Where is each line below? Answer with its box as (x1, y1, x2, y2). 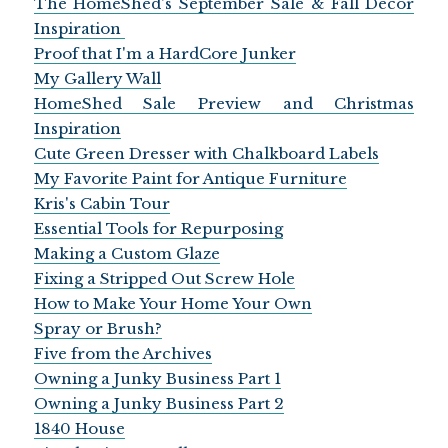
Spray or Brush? (33, 318, 162, 338)
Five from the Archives (33, 343, 212, 363)
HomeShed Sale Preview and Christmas (33, 93, 415, 113)
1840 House (33, 418, 125, 438)
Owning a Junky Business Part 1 (33, 368, 281, 388)
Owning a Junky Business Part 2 (33, 393, 284, 413)
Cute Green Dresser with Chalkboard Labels (33, 143, 379, 163)
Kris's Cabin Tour (33, 193, 170, 213)
